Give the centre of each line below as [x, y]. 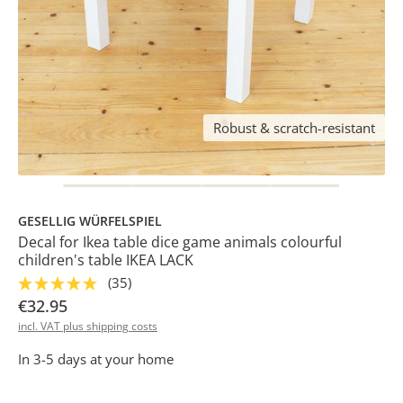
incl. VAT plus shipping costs [88, 326]
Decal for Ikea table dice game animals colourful [180, 242]
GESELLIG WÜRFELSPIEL [90, 220]
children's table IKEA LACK [106, 260]
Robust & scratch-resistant [294, 127]
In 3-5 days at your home [96, 358]
